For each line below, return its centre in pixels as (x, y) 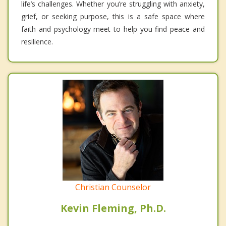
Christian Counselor (113, 187)
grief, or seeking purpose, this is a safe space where (113, 17)
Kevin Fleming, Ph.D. (113, 208)
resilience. (37, 42)
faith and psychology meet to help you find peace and (113, 29)
